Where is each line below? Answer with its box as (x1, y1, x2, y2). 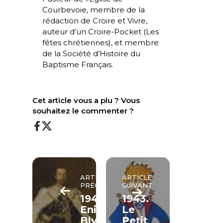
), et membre (108, 37, 159, 47)
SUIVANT (121, 181, 153, 189)
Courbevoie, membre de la (42, 4, 145, 14)
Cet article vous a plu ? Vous (32, 95, 140, 105)
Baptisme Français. (42, 59, 113, 69)
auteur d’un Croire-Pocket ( (42, 26, 146, 36)
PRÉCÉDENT (80, 181, 124, 189)
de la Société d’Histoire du (42, 48, 140, 58)
